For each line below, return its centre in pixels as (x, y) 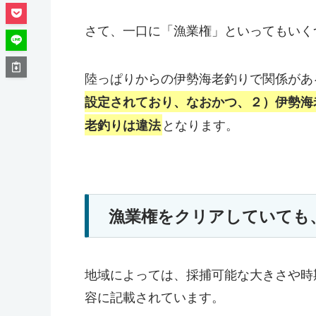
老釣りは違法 (123, 124)
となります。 (200, 124)
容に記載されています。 (154, 296)
